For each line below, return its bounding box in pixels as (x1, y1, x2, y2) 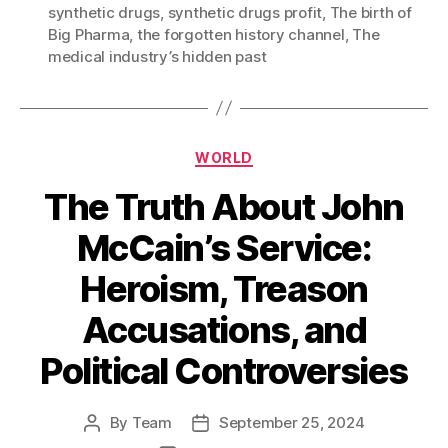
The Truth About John (44, 185, 404, 230)
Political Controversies (40, 349, 408, 394)
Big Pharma (48, 24, 130, 44)
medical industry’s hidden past (48, 46, 267, 66)
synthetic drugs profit (167, 2, 323, 22)
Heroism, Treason (80, 267, 368, 312)
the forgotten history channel (136, 24, 345, 44)
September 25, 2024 (218, 413, 365, 433)
